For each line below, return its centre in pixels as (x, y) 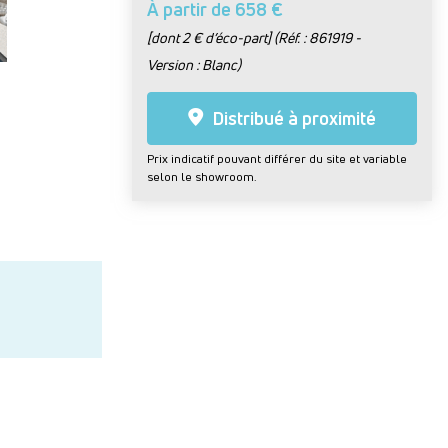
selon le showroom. (202, 176)
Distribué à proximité (293, 118)
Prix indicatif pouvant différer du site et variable (277, 158)
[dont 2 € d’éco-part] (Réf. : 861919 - (254, 37)
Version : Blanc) (194, 64)
